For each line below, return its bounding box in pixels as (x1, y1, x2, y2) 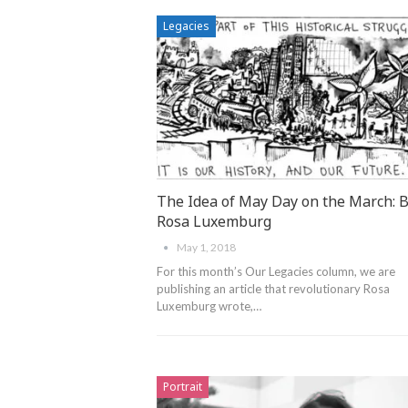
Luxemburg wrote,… (157, 299, 261, 314)
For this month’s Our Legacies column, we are (157, 264, 395, 280)
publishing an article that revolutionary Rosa (157, 281, 390, 297)
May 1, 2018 (177, 240, 236, 255)
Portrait (163, 379, 202, 395)
